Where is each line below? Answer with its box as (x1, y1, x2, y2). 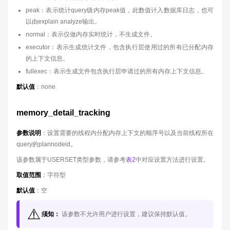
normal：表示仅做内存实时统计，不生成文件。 (26, 31, 156, 38)
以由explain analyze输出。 (26, 18, 101, 25)
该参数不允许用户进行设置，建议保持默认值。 (60, 210, 191, 218)
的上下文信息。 (26, 55, 69, 62)
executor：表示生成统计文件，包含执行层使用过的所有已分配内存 (26, 44, 214, 51)
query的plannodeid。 (16, 141, 76, 148)
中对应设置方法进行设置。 (136, 156, 209, 163)
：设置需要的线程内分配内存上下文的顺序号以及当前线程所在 (41, 129, 214, 137)
